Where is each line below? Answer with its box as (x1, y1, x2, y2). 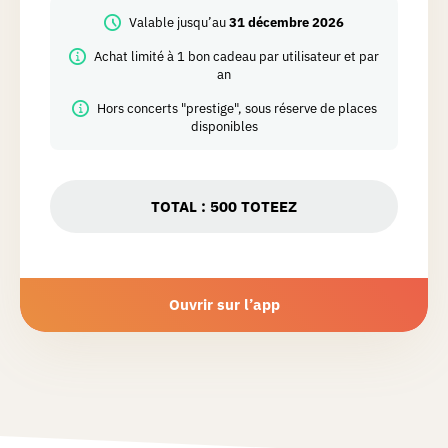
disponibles (190, 118, 258, 136)
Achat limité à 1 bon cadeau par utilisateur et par (94, 48, 379, 66)
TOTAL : (151, 197, 210, 217)
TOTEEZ (237, 197, 297, 217)
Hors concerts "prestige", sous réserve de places (96, 100, 377, 118)
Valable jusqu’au (129, 14, 229, 32)
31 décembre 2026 (229, 14, 344, 32)
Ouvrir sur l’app (168, 295, 280, 315)
